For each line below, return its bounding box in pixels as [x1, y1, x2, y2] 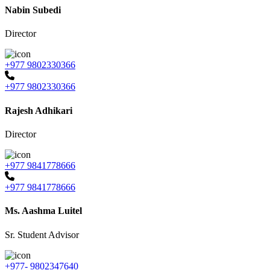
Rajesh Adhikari [5, 105, 72, 116]
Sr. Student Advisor [5, 229, 79, 240]
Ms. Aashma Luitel [5, 206, 82, 216]
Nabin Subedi [5, 5, 61, 16]
